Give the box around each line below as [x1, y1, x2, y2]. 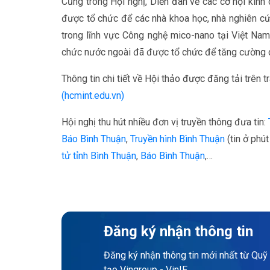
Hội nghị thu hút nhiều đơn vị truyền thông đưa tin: [61, 116, 268, 128]
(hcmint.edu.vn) [61, 90, 124, 102]
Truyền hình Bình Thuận [130, 133, 225, 145]
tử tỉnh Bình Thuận [61, 150, 136, 162]
